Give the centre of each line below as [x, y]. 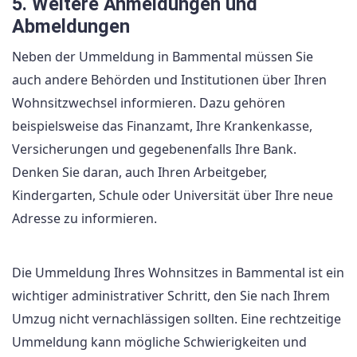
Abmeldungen [71, 27]
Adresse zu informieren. [84, 219]
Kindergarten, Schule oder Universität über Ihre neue [173, 196]
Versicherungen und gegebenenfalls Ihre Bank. [154, 149]
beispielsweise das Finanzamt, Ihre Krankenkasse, [162, 126]
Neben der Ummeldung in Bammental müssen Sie [163, 57]
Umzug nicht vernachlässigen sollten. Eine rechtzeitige [177, 319]
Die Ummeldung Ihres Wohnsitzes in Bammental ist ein [178, 273]
